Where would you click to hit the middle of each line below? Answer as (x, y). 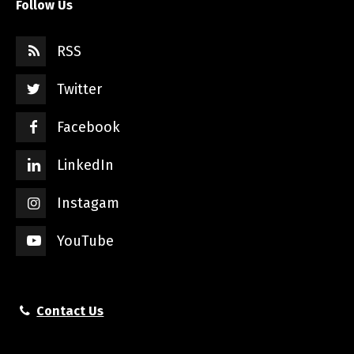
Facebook (88, 128)
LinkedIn (85, 166)
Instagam (88, 203)
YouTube (85, 241)
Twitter (79, 90)
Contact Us (70, 311)
